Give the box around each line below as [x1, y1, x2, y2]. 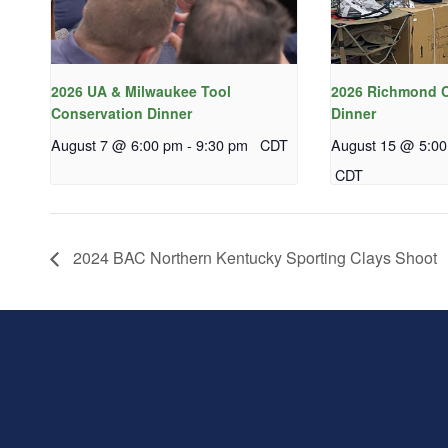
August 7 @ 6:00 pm [51, 134, 183, 156]
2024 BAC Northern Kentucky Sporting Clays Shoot [69, 246, 437, 270]
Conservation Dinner [51, 103, 192, 124]
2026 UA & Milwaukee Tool [51, 81, 231, 102]
